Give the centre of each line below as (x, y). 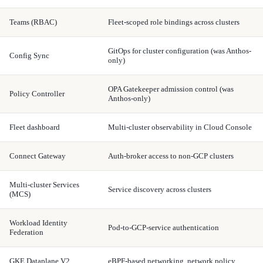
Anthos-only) (129, 98)
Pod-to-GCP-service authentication (163, 227)
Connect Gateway (38, 156)
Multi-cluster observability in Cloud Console (180, 127)
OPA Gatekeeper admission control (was (171, 89)
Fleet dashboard (35, 127)
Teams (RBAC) (33, 22)
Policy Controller (37, 93)
